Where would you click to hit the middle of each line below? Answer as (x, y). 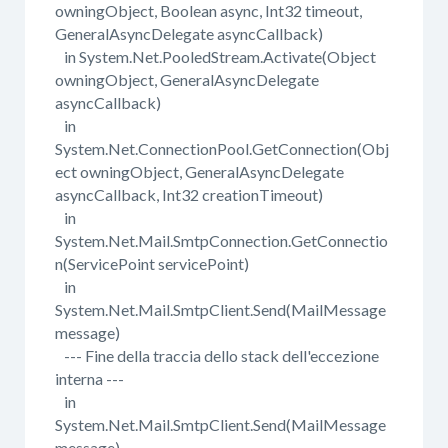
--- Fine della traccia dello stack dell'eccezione (217, 355)
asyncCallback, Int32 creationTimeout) (189, 194)
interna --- (89, 378)
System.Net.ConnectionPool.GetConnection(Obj (222, 148)
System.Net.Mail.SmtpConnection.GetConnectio (221, 240)
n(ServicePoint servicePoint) (152, 263)
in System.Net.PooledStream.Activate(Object (215, 56)
